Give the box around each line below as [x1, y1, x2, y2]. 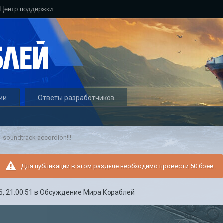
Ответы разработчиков [38, 94, 115, 102]
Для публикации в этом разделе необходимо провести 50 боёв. [21, 162, 216, 170]
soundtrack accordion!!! [3, 134, 72, 141]
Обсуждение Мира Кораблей [40, 188, 135, 196]
